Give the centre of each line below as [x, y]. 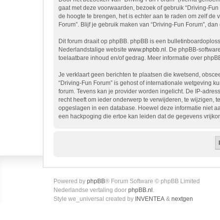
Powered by [70, 181]
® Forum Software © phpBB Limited [152, 181]
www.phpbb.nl [147, 50]
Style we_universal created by [94, 199]
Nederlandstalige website [93, 50]
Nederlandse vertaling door [91, 190]
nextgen [182, 199]
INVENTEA [150, 199]
